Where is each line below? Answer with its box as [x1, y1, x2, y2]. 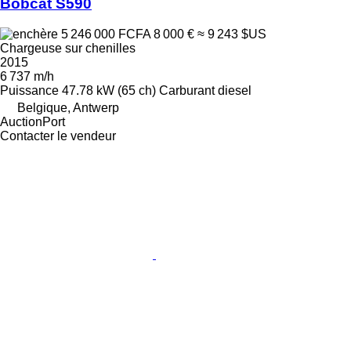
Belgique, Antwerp [17, 100, 119, 114]
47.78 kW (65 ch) [62, 83, 156, 97]
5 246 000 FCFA [58, 27, 154, 41]
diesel [218, 83, 251, 97]
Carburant [159, 83, 215, 97]
